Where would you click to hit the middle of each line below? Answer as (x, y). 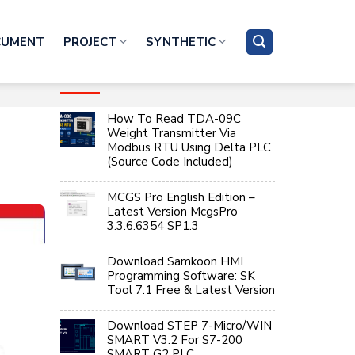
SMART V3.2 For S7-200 (175, 340)
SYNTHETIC (181, 42)
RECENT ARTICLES (125, 76)
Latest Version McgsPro (173, 212)
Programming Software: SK (181, 276)
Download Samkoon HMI (176, 262)
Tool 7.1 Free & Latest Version (191, 290)
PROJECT (90, 42)
